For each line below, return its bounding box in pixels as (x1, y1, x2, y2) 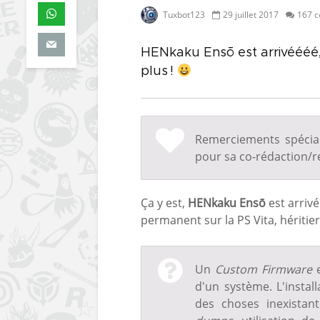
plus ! (141, 64, 177, 78)
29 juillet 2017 (223, 8, 279, 21)
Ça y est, (141, 194, 188, 211)
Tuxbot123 (161, 8, 205, 21)
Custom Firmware (215, 261, 312, 277)
